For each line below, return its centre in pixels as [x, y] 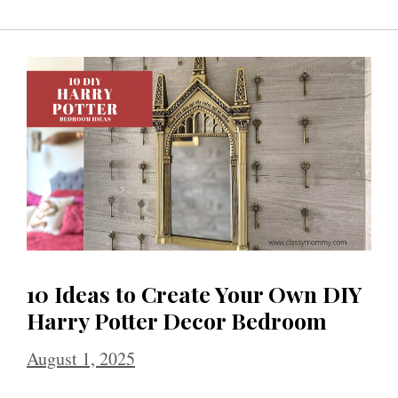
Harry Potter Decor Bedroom [177, 321]
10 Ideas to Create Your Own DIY [195, 294]
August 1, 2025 [81, 359]
